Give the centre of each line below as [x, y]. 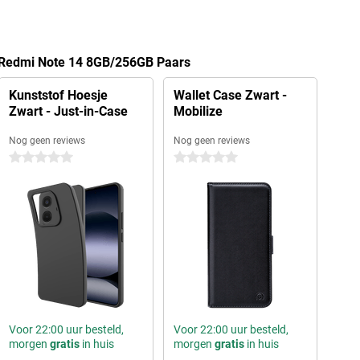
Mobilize [198, 111]
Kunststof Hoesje [58, 95]
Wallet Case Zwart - [230, 95]
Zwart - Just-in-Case [68, 111]
